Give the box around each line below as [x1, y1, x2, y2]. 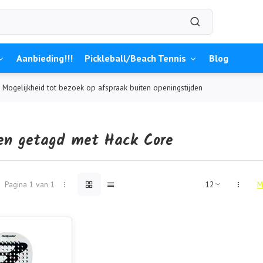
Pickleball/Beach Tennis [85, 52, 186, 64]
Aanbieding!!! [16, 52, 73, 64]
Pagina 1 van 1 [4, 178, 55, 190]
